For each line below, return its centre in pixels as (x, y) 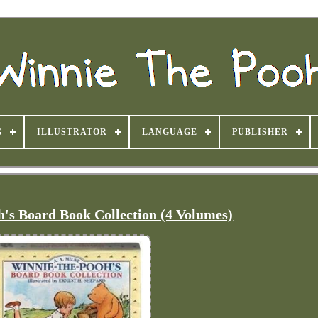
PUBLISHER (260, 132)
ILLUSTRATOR (72, 132)
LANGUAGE (169, 132)
